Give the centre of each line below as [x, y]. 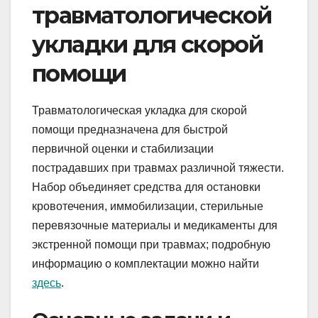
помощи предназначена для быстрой [130, 130]
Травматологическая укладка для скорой [139, 111]
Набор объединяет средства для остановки [146, 187]
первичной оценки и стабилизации [123, 149]
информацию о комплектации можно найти [146, 264]
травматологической [152, 16]
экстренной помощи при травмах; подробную [151, 245]
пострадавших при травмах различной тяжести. [158, 168]
